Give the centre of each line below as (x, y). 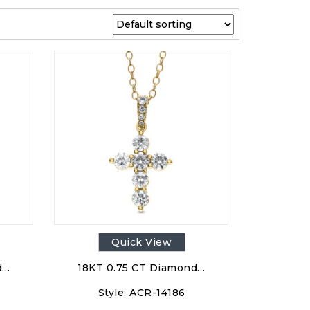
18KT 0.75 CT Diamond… (142, 267)
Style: (112, 292)
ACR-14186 (157, 292)
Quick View (142, 242)
